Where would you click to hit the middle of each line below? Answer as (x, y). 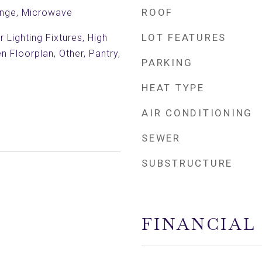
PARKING (167, 63)
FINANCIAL (199, 224)
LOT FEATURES (184, 37)
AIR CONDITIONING (197, 113)
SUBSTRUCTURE (187, 163)
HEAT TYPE (173, 88)
